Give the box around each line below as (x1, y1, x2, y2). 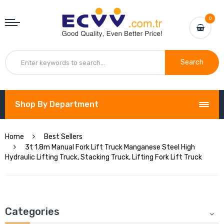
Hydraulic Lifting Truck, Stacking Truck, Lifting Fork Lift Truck (5, 153, 202, 162)
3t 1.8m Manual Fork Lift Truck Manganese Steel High (25, 143, 195, 152)
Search (180, 58, 203, 67)
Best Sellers (44, 132, 82, 141)
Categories (5, 205, 59, 218)
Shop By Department (15, 99, 98, 109)
